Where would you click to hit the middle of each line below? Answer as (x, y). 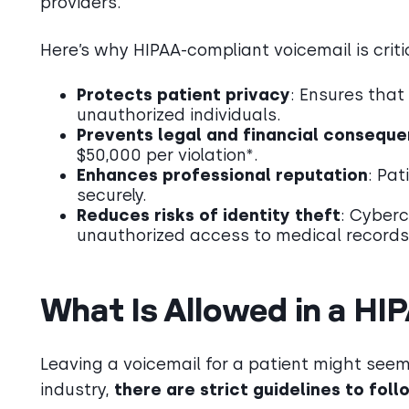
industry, (77, 389)
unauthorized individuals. (179, 115)
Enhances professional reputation (222, 175)
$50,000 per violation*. (168, 155)
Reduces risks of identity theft (209, 215)
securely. (112, 195)
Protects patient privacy (184, 94)
